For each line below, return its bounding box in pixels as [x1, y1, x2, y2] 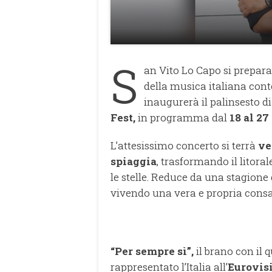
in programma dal [135, 110, 229, 124]
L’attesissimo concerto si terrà [110, 138, 258, 152]
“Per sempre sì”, [110, 243, 194, 258]
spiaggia [110, 154, 157, 168]
